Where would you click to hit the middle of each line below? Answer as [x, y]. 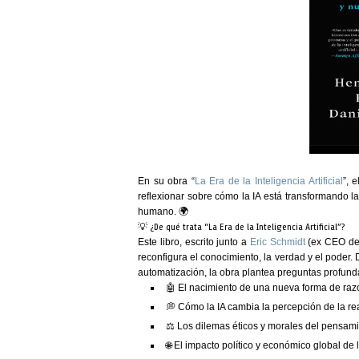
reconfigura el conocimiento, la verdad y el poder [244, 257]
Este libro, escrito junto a [194, 242]
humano [156, 212]
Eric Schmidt [277, 242]
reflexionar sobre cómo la [196, 196]
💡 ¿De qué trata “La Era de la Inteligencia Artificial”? [241, 227]
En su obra [165, 181]
